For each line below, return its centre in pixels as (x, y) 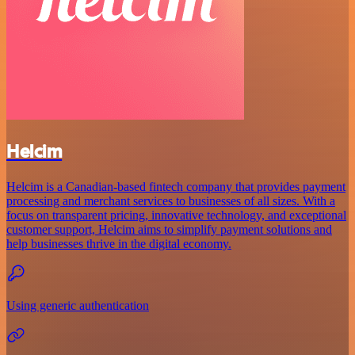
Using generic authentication (78, 305)
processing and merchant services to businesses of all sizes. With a (171, 200)
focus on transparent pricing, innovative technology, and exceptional (176, 215)
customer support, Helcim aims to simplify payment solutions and (169, 229)
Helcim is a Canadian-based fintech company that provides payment (176, 186)
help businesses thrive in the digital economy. (119, 243)
